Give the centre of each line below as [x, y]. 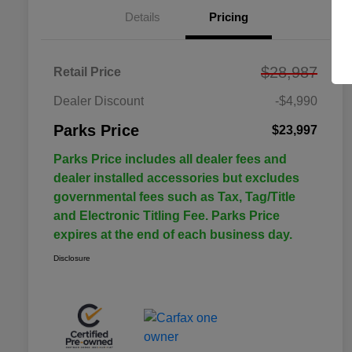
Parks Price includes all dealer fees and [170, 159]
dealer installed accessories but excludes [176, 178]
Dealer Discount [99, 101]
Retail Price [87, 71]
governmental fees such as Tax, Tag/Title [174, 196]
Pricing [229, 16]
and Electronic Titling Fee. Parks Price [167, 215]
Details [142, 16]
